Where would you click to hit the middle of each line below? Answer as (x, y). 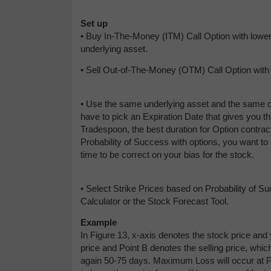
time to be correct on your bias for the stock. (167, 155)
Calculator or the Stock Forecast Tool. (155, 201)
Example (99, 223)
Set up (94, 24)
